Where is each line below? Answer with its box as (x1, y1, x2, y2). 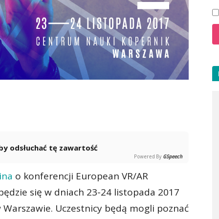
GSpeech (160, 153, 182, 160)
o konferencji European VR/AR (13, 170, 148, 183)
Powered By (127, 153, 158, 160)
